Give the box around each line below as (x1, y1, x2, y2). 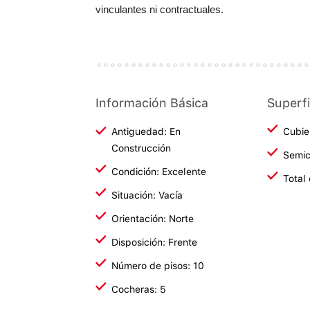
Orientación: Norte (111, 213, 194, 224)
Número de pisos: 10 (111, 260, 204, 271)
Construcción (111, 143, 171, 154)
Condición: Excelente (111, 166, 206, 177)
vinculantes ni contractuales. (95, 3, 224, 15)
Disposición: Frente (111, 237, 197, 248)
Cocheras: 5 (111, 284, 166, 295)
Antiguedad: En (111, 126, 181, 137)
